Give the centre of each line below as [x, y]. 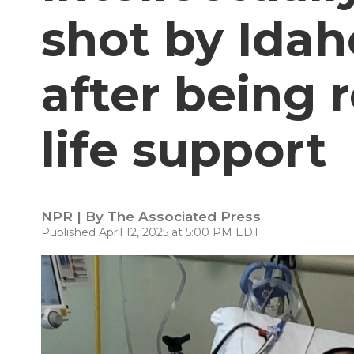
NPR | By [74, 217]
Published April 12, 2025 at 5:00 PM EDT [150, 232]
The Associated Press [184, 217]
